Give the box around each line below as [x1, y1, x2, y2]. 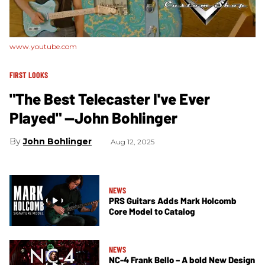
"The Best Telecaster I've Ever [9, 89, 210, 108]
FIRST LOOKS [9, 70, 48, 80]
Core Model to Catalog [109, 205, 195, 216]
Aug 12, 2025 [111, 137, 154, 147]
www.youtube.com [9, 42, 77, 51]
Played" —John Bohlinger [9, 108, 177, 127]
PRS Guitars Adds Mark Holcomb [109, 195, 237, 206]
